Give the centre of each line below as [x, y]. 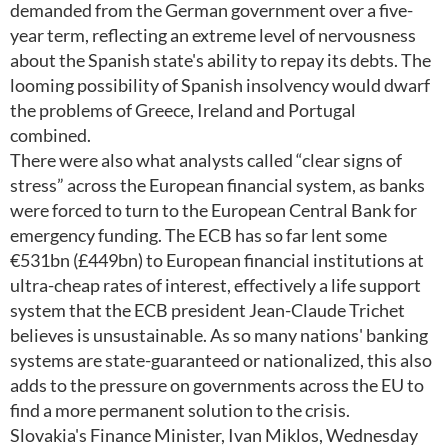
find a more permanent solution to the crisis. [180, 410]
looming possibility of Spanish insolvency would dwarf [220, 85]
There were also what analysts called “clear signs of [206, 160]
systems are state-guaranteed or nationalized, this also [221, 360]
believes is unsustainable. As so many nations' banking [219, 335]
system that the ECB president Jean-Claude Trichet [207, 310]
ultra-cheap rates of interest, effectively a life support [215, 285]
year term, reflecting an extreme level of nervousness [213, 35]
